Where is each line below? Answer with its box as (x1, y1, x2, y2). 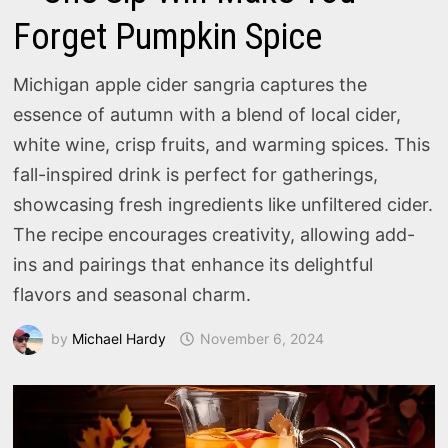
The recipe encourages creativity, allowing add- (13, 224, 416, 245)
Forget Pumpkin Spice (13, 16, 323, 58)
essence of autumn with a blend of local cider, (13, 104, 402, 125)
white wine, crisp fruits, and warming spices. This (13, 134, 431, 155)
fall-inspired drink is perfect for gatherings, (13, 164, 379, 185)
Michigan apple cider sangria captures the (13, 74, 368, 95)
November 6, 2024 (200, 329, 325, 347)
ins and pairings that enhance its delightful (13, 254, 374, 275)
